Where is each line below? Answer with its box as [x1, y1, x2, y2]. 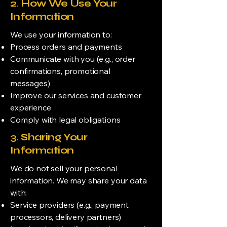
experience [10, 102, 51, 112]
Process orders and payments [10, 42, 122, 52]
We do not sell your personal [10, 163, 118, 173]
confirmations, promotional [10, 66, 110, 76]
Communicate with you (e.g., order [10, 54, 135, 64]
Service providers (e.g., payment [10, 200, 129, 210]
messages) [10, 78, 50, 88]
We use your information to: [10, 29, 112, 40]
